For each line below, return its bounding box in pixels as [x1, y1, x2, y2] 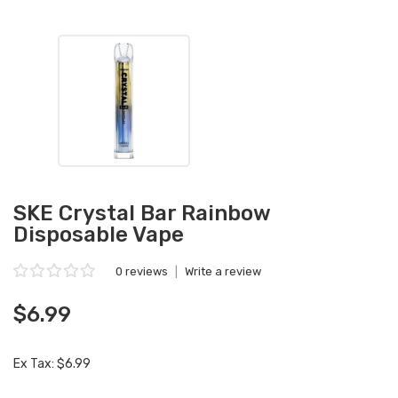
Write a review [185, 265, 261, 278]
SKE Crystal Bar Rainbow [13, 201, 270, 226]
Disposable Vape [13, 222, 184, 247]
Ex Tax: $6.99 [13, 356, 91, 371]
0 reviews [115, 265, 168, 278]
